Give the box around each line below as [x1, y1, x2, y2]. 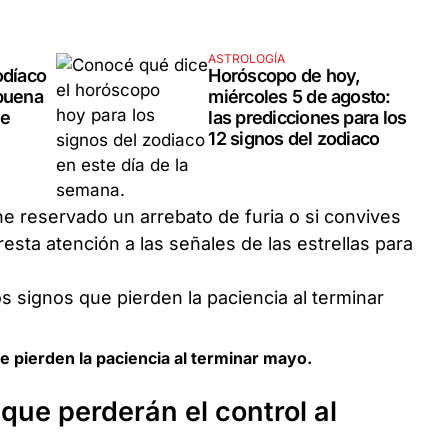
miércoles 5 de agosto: [208, 85, 391, 107]
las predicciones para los [208, 106, 407, 128]
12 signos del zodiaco [208, 127, 380, 149]
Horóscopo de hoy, [208, 64, 361, 86]
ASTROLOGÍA [208, 50, 286, 66]
